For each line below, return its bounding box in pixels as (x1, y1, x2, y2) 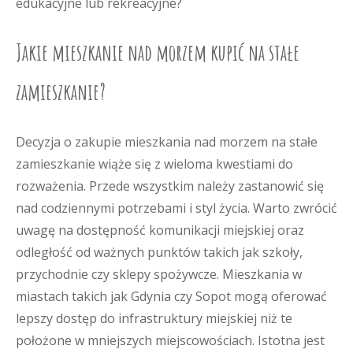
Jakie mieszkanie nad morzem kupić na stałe (16, 39, 299, 66)
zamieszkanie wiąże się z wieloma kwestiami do (16, 155, 293, 173)
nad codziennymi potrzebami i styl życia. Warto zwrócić (16, 199, 337, 217)
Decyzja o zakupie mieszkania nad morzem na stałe (16, 133, 318, 150)
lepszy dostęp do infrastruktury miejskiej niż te (16, 310, 292, 327)
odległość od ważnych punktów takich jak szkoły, (16, 243, 303, 261)
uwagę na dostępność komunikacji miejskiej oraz (16, 221, 304, 239)
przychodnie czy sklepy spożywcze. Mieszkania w (16, 266, 302, 283)
